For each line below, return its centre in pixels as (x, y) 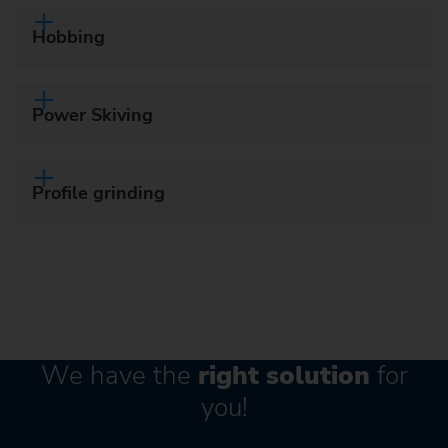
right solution (280, 375)
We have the (115, 375)
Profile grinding (98, 192)
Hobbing (68, 36)
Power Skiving (92, 114)
